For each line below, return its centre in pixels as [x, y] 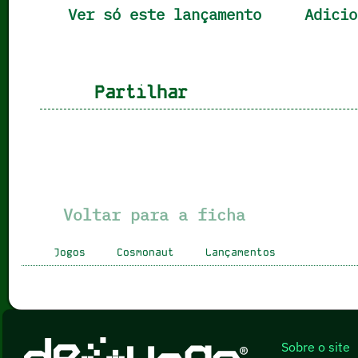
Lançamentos [240, 252]
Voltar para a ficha [149, 214]
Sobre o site [316, 346]
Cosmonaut [145, 252]
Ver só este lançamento [160, 14]
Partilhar [131, 92]
